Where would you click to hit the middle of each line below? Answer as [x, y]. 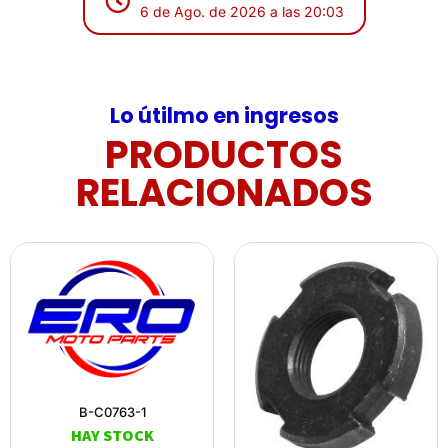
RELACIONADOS [224, 192]
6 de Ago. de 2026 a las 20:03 [241, 11]
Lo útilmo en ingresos [224, 115]
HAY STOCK [112, 435]
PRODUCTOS [224, 154]
